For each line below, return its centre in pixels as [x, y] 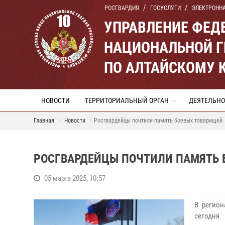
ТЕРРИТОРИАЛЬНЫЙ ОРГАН [127, 100]
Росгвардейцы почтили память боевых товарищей [158, 121]
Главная [44, 121]
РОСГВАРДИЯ [122, 8]
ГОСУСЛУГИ [165, 8]
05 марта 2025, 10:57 [75, 178]
